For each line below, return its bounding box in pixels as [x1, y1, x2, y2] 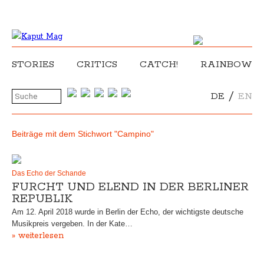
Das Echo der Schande [12, 169, 86, 177]
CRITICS [77, 58, 117, 71]
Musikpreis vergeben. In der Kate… [12, 219, 133, 228]
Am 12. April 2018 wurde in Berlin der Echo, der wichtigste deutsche [12, 207, 243, 216]
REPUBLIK [12, 192, 72, 206]
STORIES [12, 58, 54, 71]
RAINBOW [200, 58, 252, 71]
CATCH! [140, 58, 178, 71]
